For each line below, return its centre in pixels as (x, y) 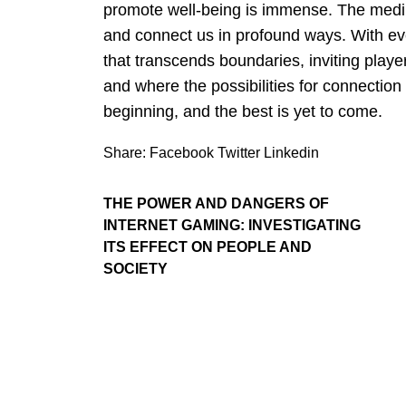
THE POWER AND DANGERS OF (216, 203)
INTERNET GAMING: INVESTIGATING (232, 225)
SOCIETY (135, 268)
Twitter (239, 152)
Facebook (182, 152)
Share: (125, 152)
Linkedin (291, 152)
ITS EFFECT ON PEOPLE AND (208, 246)
